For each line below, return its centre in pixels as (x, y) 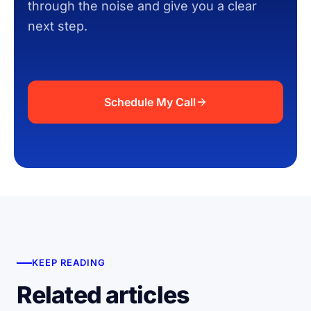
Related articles (103, 295)
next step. (58, 26)
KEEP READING (69, 263)
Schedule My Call (150, 102)
